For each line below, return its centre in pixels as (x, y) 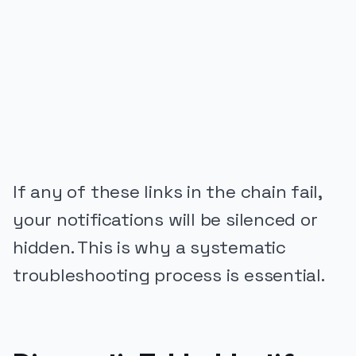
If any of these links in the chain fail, (168, 192)
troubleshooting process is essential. (169, 275)
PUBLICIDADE (49, 59)
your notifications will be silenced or (165, 219)
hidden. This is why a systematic (149, 247)
